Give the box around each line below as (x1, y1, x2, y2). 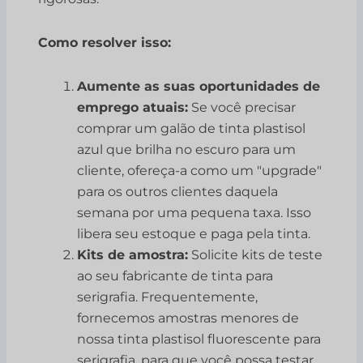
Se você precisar (188, 100, 297, 116)
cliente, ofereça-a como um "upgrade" (77, 163, 322, 179)
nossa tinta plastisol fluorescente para (77, 331, 322, 348)
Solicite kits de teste (188, 247, 323, 263)
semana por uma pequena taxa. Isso (77, 205, 312, 221)
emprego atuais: (77, 100, 189, 116)
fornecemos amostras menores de (77, 310, 300, 327)
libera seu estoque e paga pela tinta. (77, 226, 311, 242)
